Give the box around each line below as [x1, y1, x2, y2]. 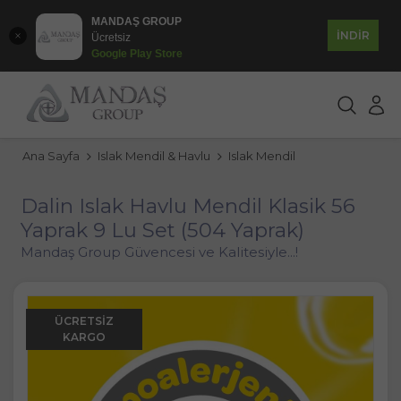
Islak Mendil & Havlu [98, 149, 210, 163]
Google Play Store [91, 47, 183, 60]
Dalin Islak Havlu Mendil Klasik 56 [20, 192, 355, 218]
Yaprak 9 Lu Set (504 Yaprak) [20, 217, 304, 243]
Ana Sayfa [22, 149, 80, 163]
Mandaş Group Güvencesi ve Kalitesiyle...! [20, 243, 298, 260]
